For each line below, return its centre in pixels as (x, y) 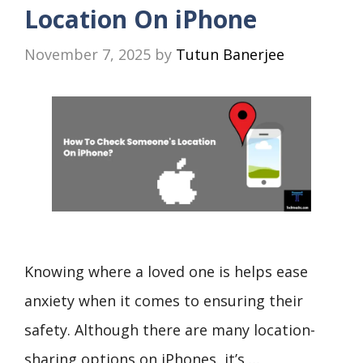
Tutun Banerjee (230, 54)
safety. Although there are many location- (170, 330)
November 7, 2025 (88, 54)
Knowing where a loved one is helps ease (166, 271)
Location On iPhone (141, 19)
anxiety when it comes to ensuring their (164, 301)
